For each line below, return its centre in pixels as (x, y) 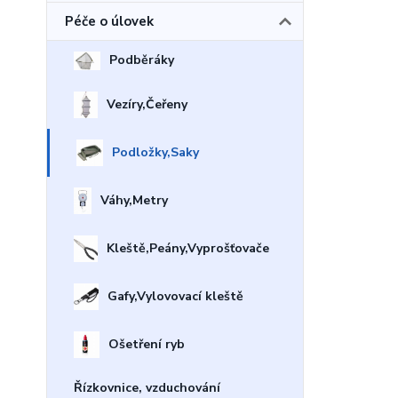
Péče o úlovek (109, 21)
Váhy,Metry (135, 200)
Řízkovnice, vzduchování (147, 387)
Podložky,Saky (155, 152)
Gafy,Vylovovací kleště (176, 296)
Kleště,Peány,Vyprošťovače (187, 248)
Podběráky (142, 60)
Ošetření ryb (146, 344)
